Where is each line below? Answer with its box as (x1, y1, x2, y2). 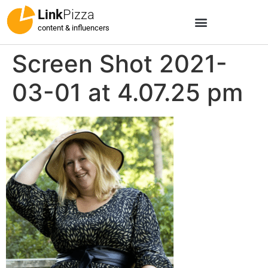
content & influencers (38, 23, 109, 32)
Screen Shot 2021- (12, 49, 227, 78)
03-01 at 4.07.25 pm (12, 78, 243, 107)
